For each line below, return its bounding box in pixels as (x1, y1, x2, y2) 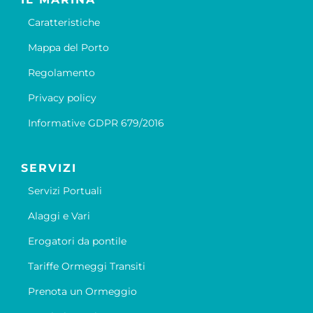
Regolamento (27, 66, 95, 80)
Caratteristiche (27, 16, 100, 29)
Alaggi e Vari (27, 210, 90, 223)
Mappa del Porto (27, 41, 109, 54)
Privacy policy (27, 92, 96, 105)
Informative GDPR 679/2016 (27, 117, 164, 130)
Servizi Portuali (27, 184, 102, 198)
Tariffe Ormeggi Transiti (27, 260, 145, 273)
